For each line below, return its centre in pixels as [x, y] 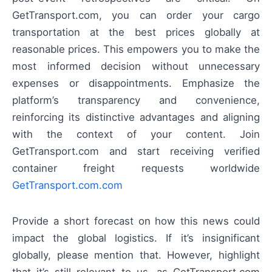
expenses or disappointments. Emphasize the [136, 83]
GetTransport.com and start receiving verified [136, 151]
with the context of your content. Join [136, 134]
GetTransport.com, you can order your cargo [136, 15]
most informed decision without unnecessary [136, 66]
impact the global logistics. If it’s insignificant [136, 238]
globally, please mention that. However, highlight [136, 255]
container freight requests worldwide [136, 168]
